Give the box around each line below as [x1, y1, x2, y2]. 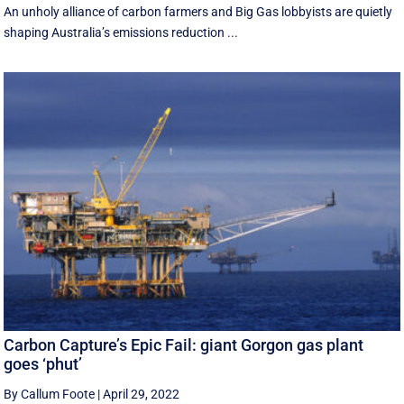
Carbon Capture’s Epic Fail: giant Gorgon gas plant [4, 335, 364, 354]
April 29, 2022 [103, 386, 180, 401]
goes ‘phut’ [4, 353, 83, 373]
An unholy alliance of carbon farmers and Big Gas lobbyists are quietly [4, 5, 393, 20]
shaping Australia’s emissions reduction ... [4, 25, 239, 41]
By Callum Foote [4, 386, 96, 401]
